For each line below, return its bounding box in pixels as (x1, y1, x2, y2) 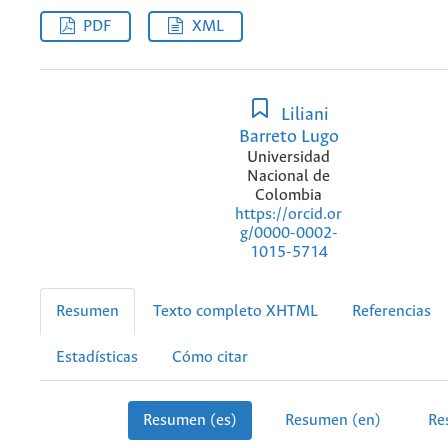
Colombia (255, 186, 322, 204)
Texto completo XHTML (153, 303, 318, 321)
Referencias (352, 303, 431, 321)
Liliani (276, 104, 329, 125)
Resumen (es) (143, 412, 237, 430)
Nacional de (247, 167, 330, 185)
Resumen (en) (284, 412, 381, 430)
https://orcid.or (235, 205, 342, 223)
